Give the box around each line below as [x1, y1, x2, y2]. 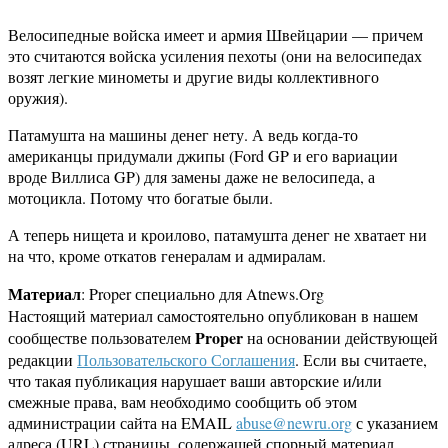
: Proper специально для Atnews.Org [81, 283, 324, 305]
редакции [8, 349, 77, 371]
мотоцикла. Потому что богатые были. [8, 187, 273, 209]
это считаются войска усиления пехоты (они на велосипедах [8, 45, 422, 67]
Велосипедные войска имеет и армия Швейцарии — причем [8, 24, 423, 46]
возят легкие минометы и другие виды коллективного [8, 66, 379, 88]
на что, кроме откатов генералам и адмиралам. [8, 245, 326, 267]
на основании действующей [243, 327, 438, 349]
